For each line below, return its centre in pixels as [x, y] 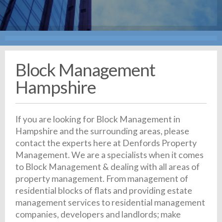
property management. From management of [102, 179]
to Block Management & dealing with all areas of [108, 167]
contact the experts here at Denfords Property [106, 143]
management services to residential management [111, 203]
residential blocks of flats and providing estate [104, 191]
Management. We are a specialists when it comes [110, 155]
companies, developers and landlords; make [98, 215]
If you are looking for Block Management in [98, 119]
